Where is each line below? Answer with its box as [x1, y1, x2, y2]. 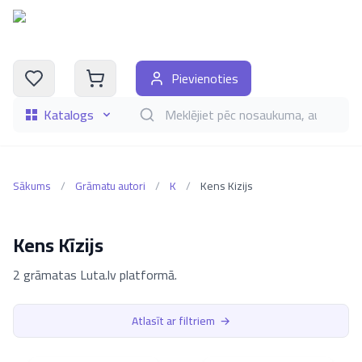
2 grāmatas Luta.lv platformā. [13, 263, 177, 287]
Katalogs [44, 103, 94, 127]
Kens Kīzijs [13, 227, 103, 263]
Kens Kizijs [200, 175, 253, 196]
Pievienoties [171, 66, 238, 90]
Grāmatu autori [75, 175, 145, 196]
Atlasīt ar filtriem [132, 310, 215, 331]
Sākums [13, 175, 51, 196]
